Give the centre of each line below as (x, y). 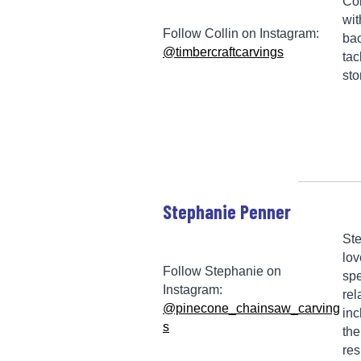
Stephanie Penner (227, 211)
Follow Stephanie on (222, 271)
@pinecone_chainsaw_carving (251, 308)
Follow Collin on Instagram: (241, 33)
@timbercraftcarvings (223, 52)
